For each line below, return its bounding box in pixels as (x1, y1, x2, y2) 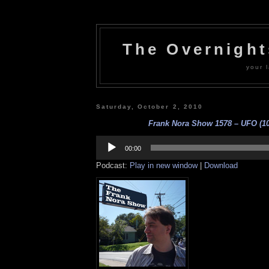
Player (95, 144, 118, 153)
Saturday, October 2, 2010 (96, 103, 203, 110)
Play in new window (130, 160, 198, 170)
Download (204, 160, 238, 170)
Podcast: (96, 160, 130, 170)
